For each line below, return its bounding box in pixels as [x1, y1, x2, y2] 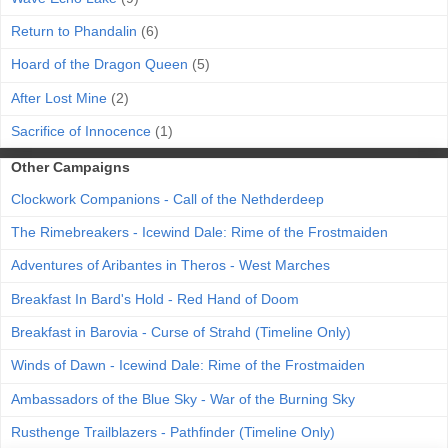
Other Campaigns [11, 159, 130, 176]
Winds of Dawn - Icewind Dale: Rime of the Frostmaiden [11, 357, 365, 374]
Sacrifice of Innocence [11, 123, 151, 140]
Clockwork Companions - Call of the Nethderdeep [11, 190, 324, 207]
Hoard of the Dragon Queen [11, 56, 188, 73]
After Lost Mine [11, 89, 107, 106]
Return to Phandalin [11, 23, 137, 40]
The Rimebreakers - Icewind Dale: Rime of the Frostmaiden [11, 223, 388, 240]
